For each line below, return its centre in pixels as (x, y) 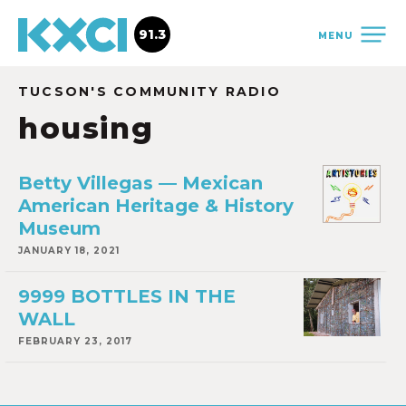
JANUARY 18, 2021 (69, 251)
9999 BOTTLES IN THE (127, 296)
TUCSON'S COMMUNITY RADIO (150, 92)
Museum (59, 228)
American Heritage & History (156, 206)
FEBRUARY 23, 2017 (75, 341)
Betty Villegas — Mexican (140, 183)
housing (86, 128)
